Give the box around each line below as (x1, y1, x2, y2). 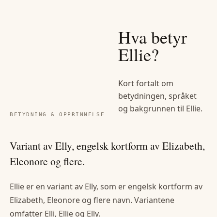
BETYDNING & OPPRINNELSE (10, 111, 105, 118)
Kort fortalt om (118, 78, 173, 89)
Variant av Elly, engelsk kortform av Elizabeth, (10, 139, 205, 153)
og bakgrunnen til (118, 103, 186, 114)
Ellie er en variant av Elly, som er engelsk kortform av (10, 181, 202, 192)
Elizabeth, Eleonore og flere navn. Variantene (10, 195, 174, 206)
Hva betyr (118, 25, 187, 48)
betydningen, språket (118, 91, 197, 102)
